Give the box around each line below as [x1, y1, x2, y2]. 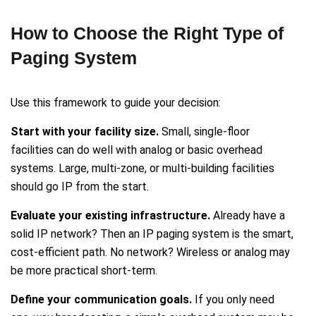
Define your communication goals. [11, 293, 192, 307]
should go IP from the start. [11, 180, 149, 194]
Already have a [210, 209, 285, 223]
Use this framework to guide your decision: [11, 96, 221, 110]
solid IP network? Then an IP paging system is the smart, [11, 227, 293, 241]
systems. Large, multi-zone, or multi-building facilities [11, 162, 274, 176]
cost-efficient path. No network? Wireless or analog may [11, 245, 290, 260]
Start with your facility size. [11, 125, 159, 139]
